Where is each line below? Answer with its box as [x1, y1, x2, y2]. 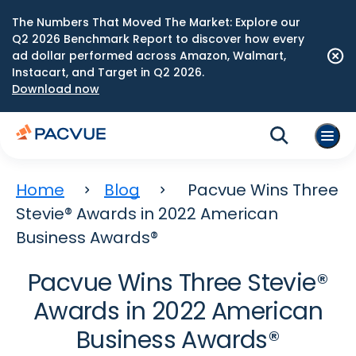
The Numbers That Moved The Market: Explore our [12, 14, 300, 30]
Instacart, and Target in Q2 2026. [12, 64, 204, 80]
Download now [12, 81, 99, 97]
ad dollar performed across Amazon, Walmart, [12, 48, 286, 64]
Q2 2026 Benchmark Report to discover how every [12, 31, 304, 47]
